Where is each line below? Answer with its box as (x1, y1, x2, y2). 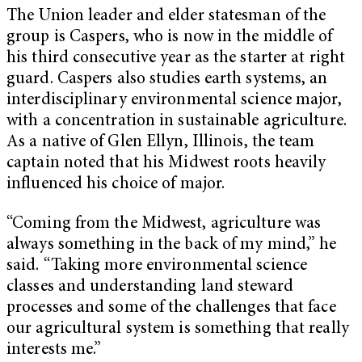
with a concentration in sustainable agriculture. (6, 112, 347, 130)
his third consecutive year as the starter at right (6, 49, 346, 67)
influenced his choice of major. (6, 175, 225, 193)
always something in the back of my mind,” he (6, 237, 337, 255)
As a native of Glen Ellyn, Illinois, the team (6, 133, 315, 151)
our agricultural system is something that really (6, 321, 349, 339)
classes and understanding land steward (6, 279, 293, 297)
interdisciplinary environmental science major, (6, 91, 342, 109)
